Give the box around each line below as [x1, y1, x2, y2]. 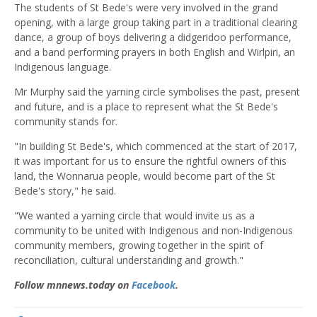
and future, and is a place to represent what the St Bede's [14, 100, 278, 114]
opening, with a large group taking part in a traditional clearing [14, 16, 297, 30]
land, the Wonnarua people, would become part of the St [14, 169, 275, 183]
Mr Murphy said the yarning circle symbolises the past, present [14, 85, 300, 99]
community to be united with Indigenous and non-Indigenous [14, 224, 293, 238]
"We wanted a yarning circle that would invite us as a [14, 209, 255, 223]
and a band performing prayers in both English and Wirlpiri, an [14, 45, 295, 59]
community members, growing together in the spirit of [14, 238, 263, 253]
